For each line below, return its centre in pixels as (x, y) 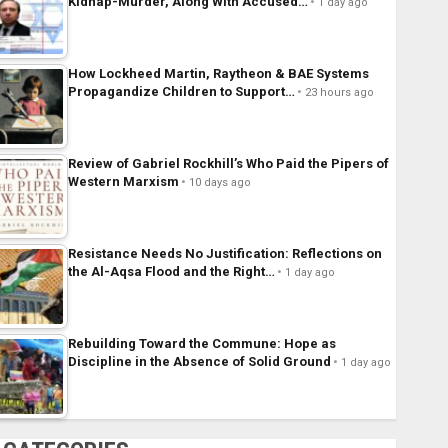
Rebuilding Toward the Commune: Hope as (201, 344)
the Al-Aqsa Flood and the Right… (171, 272)
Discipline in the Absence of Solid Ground (199, 362)
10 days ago (219, 183)
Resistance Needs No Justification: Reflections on (224, 254)
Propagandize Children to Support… (181, 92)
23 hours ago (339, 93)
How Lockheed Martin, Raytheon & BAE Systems (218, 74)
